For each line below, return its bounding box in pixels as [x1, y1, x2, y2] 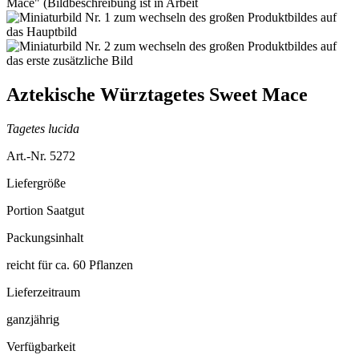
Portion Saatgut [6, 203, 84, 217]
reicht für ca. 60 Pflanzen [6, 257, 133, 272]
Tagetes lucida [6, 121, 79, 135]
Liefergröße [6, 175, 66, 190]
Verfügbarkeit [6, 339, 75, 353]
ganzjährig [6, 312, 59, 326]
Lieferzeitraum [6, 284, 80, 299]
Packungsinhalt [6, 230, 83, 244]
